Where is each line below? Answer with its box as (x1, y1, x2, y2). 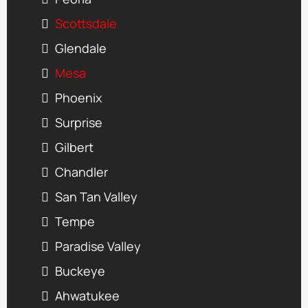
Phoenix (55, 89, 102, 106)
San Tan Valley (55, 188, 137, 205)
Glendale (55, 39, 107, 56)
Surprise (55, 113, 102, 131)
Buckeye (55, 262, 105, 279)
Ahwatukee (55, 287, 120, 304)
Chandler (55, 163, 108, 180)
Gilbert (55, 138, 93, 155)
